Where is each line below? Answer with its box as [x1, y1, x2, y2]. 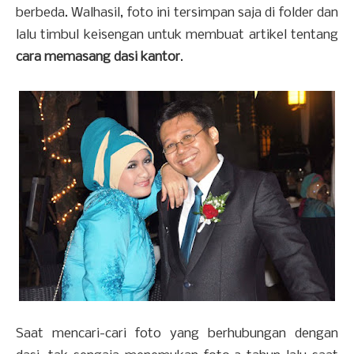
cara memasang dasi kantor [16, 50, 180, 66]
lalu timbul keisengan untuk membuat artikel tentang [16, 28, 338, 43]
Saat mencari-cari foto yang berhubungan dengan [16, 326, 338, 342]
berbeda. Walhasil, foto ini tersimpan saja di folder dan [16, 6, 338, 21]
